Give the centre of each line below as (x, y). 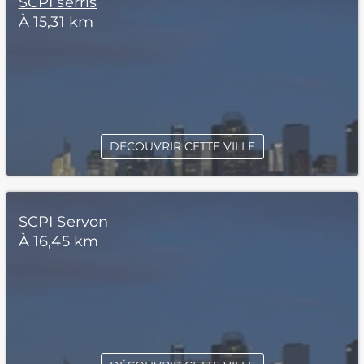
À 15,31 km (56, 22)
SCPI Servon (63, 222)
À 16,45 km (58, 241)
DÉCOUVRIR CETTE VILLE (182, 146)
